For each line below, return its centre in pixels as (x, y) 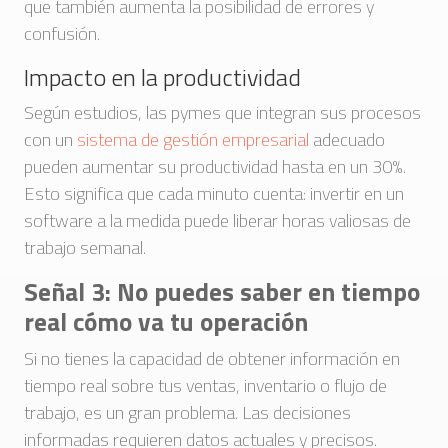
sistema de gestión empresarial (193, 139)
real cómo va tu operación (166, 321)
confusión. (62, 33)
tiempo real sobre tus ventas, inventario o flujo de (205, 385)
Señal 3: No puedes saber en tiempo (222, 291)
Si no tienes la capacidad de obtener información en (212, 358)
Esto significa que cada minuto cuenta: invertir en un (214, 193)
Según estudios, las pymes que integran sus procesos (222, 112)
